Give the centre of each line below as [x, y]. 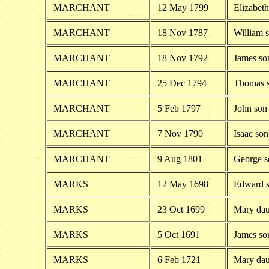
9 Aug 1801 [180, 159]
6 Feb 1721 [179, 259]
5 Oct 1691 [178, 234]
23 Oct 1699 [181, 209]
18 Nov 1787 [182, 32]
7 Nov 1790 [180, 133]
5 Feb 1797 [179, 108]
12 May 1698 [183, 184]
